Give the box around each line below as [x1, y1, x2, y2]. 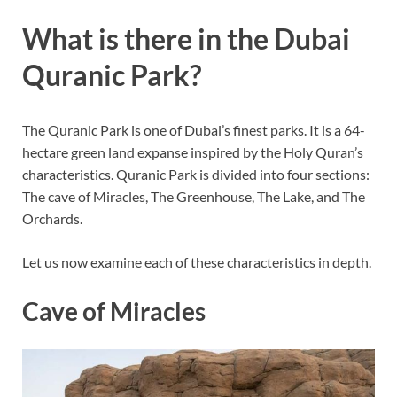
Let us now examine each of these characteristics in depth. [22, 253, 371, 270]
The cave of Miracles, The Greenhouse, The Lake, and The [22, 187, 365, 205]
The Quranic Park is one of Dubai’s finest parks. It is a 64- [22, 121, 365, 138]
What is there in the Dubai [22, 20, 350, 56]
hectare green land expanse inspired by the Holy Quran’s [22, 143, 363, 160]
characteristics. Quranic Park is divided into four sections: [22, 165, 370, 183]
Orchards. [22, 209, 82, 227]
